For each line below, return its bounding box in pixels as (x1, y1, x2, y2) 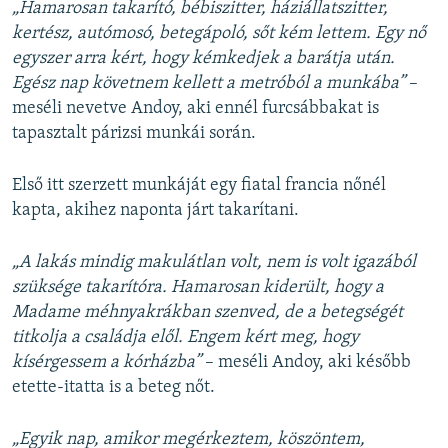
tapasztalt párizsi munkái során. (12, 124, 256, 144)
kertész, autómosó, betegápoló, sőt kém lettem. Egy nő (12, 24, 426, 44)
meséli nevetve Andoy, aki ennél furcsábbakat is (12, 99, 379, 119)
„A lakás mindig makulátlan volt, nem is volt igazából (12, 253, 416, 273)
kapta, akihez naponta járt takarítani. (12, 201, 299, 221)
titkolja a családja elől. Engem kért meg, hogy (12, 328, 359, 348)
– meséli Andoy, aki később (201, 353, 411, 373)
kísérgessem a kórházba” (12, 353, 201, 373)
